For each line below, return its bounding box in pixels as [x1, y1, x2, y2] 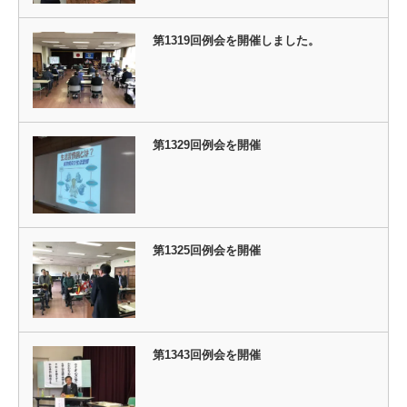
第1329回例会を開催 [152, 138, 261, 153]
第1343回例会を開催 [152, 348, 261, 362]
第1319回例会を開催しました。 [152, 33, 320, 47]
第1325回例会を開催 [152, 243, 261, 257]
